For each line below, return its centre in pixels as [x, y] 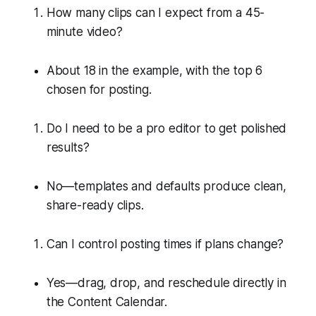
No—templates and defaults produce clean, [166, 186]
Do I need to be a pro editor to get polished [166, 128]
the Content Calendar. [107, 302]
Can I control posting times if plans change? [165, 244]
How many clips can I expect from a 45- [156, 12]
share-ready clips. [95, 205]
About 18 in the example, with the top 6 [154, 70]
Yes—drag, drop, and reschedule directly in [166, 282]
